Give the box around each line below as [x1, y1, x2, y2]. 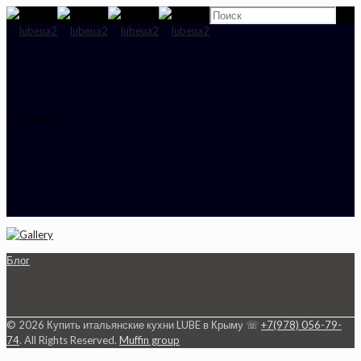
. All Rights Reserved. [19, 334, 119, 347]
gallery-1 [6, 114, 83, 127]
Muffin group [119, 334, 180, 347]
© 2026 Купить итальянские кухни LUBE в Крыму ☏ [6, 318, 261, 332]
